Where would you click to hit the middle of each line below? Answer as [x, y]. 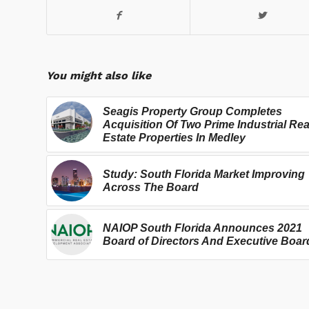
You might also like [99, 76]
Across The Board [151, 188]
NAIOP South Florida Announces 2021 [202, 228]
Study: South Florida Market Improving [204, 175]
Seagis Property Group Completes [192, 112]
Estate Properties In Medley [174, 138]
